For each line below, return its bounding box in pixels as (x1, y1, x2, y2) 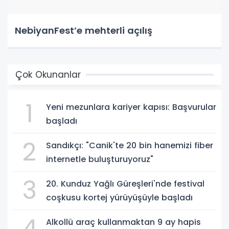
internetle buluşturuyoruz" (46, 153, 153, 165)
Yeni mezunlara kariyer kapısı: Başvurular (46, 101, 216, 113)
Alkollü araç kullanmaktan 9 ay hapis (46, 216, 201, 228)
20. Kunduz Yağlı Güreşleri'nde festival (46, 177, 204, 190)
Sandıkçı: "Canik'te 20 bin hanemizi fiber (46, 139, 213, 151)
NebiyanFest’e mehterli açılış (15, 24, 152, 37)
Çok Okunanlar (15, 68, 81, 81)
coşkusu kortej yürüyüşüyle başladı (46, 191, 193, 203)
